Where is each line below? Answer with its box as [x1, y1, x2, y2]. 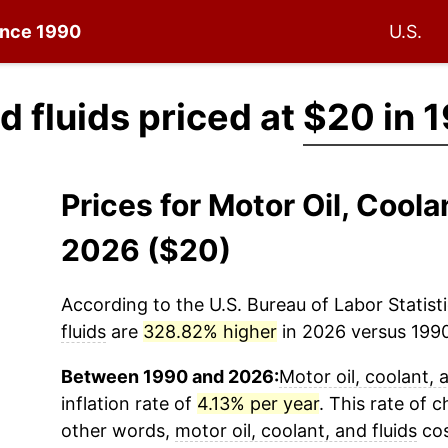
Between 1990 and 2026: [60, 366, 279, 387]
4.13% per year [196, 393, 319, 414]
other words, [60, 420, 175, 441]
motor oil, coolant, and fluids [174, 420, 417, 441]
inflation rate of [60, 393, 197, 414]
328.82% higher [142, 321, 277, 342]
